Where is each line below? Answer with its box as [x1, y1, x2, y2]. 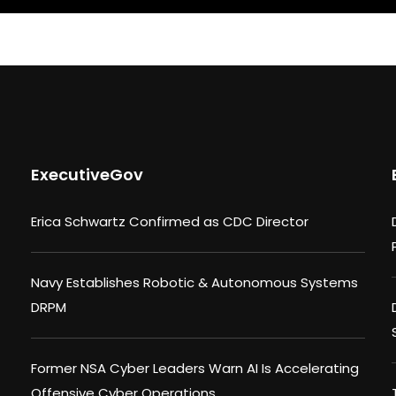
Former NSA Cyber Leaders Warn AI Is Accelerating [31, 359, 359, 378]
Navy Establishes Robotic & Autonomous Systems [31, 273, 358, 293]
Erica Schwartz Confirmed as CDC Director [31, 212, 308, 232]
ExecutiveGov [31, 164, 143, 187]
